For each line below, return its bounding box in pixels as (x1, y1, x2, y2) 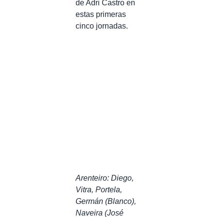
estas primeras (76, 10, 126, 18)
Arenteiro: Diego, (76, 173, 134, 182)
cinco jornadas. (76, 21, 128, 30)
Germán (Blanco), (76, 197, 136, 205)
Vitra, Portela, (76, 185, 122, 194)
